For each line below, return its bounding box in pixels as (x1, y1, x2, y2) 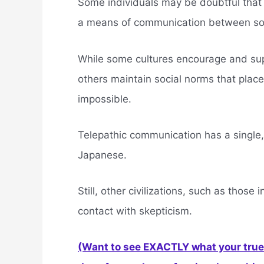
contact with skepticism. (78, 204, 192, 217)
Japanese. (78, 148, 127, 161)
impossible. (78, 93, 131, 105)
